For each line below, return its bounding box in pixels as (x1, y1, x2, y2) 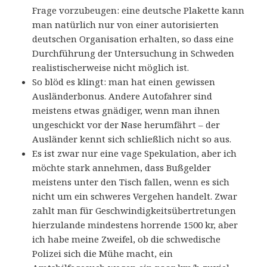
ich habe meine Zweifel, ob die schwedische (32, 233, 221, 246)
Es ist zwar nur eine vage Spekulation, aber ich (32, 147, 237, 160)
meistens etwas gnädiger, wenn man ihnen (32, 104, 221, 117)
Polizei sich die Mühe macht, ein (32, 247, 173, 260)
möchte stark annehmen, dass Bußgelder (32, 162, 212, 174)
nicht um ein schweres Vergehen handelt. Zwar (32, 190, 238, 203)
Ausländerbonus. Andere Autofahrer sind (32, 90, 213, 103)
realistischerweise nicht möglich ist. (32, 61, 190, 74)
